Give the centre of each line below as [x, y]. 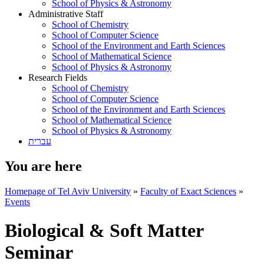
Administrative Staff [66, 14]
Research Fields [58, 77]
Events [17, 202]
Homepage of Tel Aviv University [68, 191]
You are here [43, 166]
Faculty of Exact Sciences [188, 191]
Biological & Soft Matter [104, 231]
